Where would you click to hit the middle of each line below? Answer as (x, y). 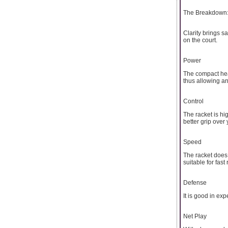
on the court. (200, 40)
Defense (195, 182)
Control (193, 101)
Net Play (195, 216)
